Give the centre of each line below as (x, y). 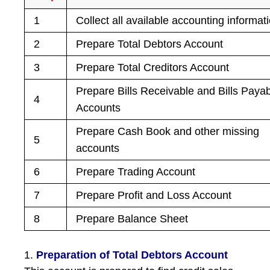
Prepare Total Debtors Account (150, 44)
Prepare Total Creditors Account (153, 67)
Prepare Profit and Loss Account (154, 195)
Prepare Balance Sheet (132, 219)
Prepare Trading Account (136, 172)
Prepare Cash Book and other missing (168, 131)
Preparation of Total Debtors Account (132, 255)
